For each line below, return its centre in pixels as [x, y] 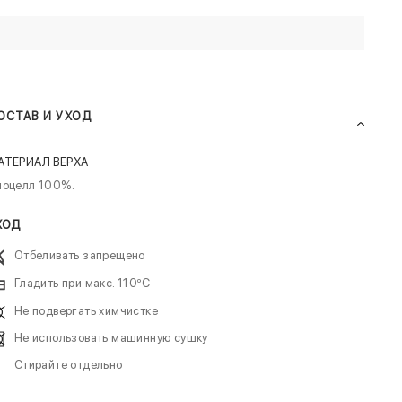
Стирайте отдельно [68, 365]
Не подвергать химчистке [86, 311]
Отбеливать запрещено [79, 256]
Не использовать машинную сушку [111, 338]
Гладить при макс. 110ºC [82, 284]
